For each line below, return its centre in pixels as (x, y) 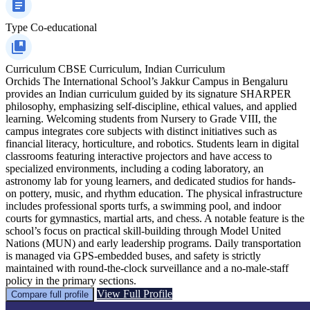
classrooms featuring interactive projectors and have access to (139, 156)
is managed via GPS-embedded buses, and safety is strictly (133, 255)
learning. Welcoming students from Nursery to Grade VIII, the (141, 118)
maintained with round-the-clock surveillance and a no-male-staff (147, 268)
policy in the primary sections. (71, 280)
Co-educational (64, 27)
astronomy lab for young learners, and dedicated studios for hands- (151, 181)
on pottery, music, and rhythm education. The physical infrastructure (154, 193)
